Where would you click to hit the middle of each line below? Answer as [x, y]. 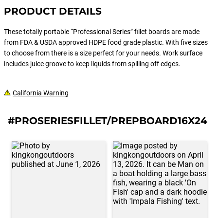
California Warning [41, 93]
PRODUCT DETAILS [53, 11]
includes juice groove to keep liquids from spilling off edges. [92, 64]
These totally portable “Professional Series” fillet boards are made [102, 32]
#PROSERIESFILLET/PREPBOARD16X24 [108, 121]
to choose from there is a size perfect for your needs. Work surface [103, 53]
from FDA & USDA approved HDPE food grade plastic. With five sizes [106, 42]
